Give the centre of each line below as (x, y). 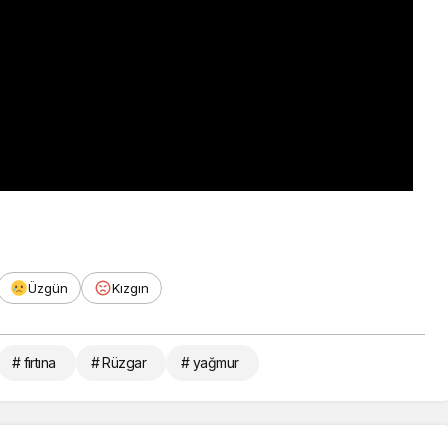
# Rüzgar (118, 362)
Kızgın (130, 287)
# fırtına (33, 362)
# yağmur (210, 362)
